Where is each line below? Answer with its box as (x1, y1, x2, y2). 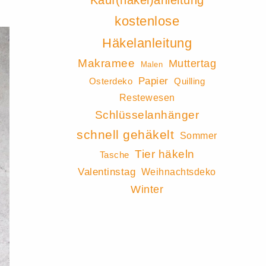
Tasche (99, 150, 129, 160)
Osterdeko (88, 76, 133, 87)
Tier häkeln (135, 148, 195, 161)
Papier (138, 75, 169, 87)
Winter (131, 183, 163, 196)
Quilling (174, 76, 205, 87)
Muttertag (168, 58, 216, 70)
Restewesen (119, 92, 175, 103)
